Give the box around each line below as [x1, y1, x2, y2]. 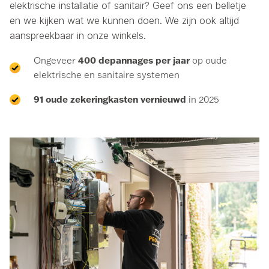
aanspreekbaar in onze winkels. [10, 29, 146, 42]
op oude [190, 55, 227, 67]
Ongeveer [34, 55, 78, 67]
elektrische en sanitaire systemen [34, 69, 180, 81]
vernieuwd [141, 93, 186, 106]
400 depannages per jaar [78, 54, 190, 67]
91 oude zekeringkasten [34, 93, 138, 106]
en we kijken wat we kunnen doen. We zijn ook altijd [10, 14, 239, 27]
